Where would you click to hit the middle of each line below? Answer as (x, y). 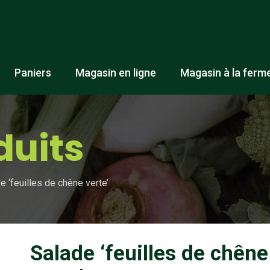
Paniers (33, 73)
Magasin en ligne (116, 73)
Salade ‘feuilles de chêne (149, 253)
